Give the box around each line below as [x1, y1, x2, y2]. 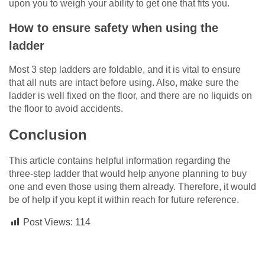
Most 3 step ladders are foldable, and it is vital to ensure [9, 64, 241, 75]
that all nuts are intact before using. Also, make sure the [9, 77, 239, 88]
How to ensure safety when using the [9, 21, 218, 35]
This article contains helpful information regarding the [9, 156, 231, 166]
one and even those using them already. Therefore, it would [9, 182, 256, 192]
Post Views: [23, 217, 73, 228]
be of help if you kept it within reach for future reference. [9, 195, 239, 205]
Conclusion [9, 127, 87, 143]
